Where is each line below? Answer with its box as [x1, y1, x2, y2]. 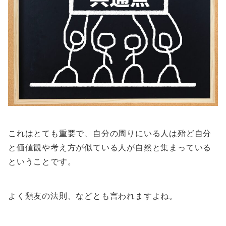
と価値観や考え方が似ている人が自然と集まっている [8, 142, 212, 153]
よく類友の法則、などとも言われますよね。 [8, 191, 178, 201]
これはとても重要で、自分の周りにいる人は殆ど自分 [8, 128, 212, 139]
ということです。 [8, 156, 76, 167]
